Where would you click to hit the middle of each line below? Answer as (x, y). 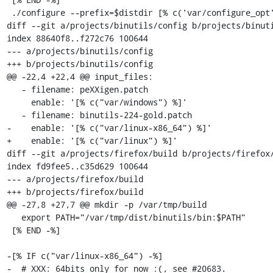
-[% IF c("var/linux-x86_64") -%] (84, 255)
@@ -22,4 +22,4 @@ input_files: (80, 76)
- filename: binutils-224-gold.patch (14, 115)
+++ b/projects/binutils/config (80, 63)
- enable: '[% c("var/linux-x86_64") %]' (109, 127)
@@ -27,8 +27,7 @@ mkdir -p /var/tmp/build (106, 204)
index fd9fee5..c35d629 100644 (77, 166)
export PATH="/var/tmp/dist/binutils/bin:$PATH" (14, 217)
